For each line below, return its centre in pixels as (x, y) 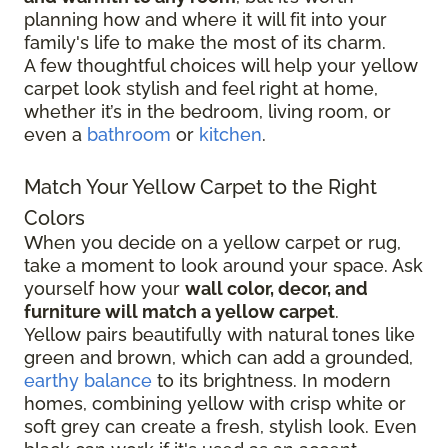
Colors (54, 218)
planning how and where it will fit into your (205, 20)
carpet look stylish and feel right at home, (201, 89)
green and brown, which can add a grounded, (218, 358)
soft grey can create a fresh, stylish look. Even (220, 427)
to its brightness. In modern (271, 381)
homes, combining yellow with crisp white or (215, 404)
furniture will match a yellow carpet (179, 312)
